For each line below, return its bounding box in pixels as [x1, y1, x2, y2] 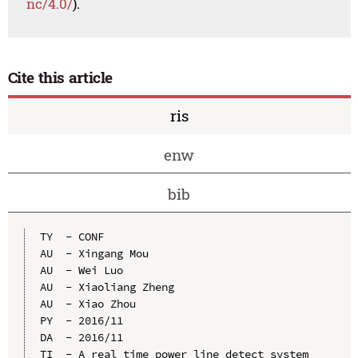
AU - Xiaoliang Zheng [39, 279, 174, 294]
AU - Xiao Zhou [39, 296, 136, 311]
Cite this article [7, 67, 113, 88]
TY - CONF [39, 229, 104, 244]
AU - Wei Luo [39, 262, 123, 277]
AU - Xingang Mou [39, 245, 149, 261]
